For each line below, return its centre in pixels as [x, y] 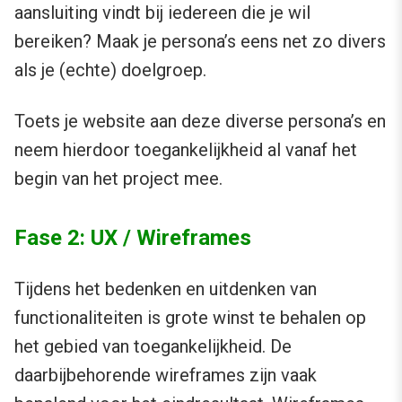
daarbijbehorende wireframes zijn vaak [166, 375]
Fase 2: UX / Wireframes [133, 237]
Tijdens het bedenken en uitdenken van [166, 288]
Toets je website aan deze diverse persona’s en [200, 121]
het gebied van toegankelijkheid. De [153, 346]
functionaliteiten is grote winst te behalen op [190, 317]
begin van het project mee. [118, 178]
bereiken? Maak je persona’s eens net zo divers [200, 41]
